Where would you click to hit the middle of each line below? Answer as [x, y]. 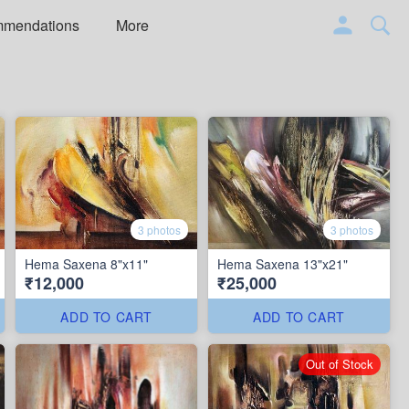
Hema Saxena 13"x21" [283, 264]
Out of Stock [339, 364]
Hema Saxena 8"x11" [87, 264]
